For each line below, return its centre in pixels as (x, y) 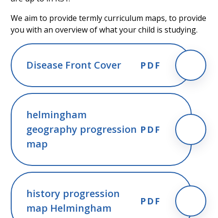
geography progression (82, 129)
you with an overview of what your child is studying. (104, 30)
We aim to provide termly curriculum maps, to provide (109, 18)
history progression (73, 194)
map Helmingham (69, 208)
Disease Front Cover (74, 65)
